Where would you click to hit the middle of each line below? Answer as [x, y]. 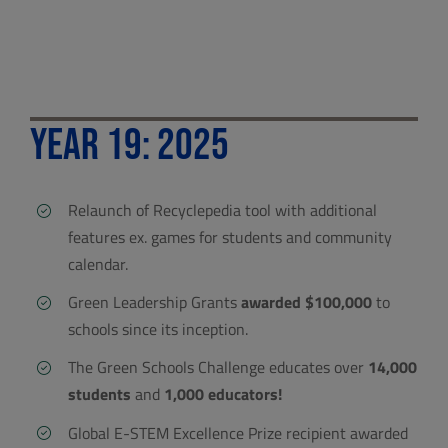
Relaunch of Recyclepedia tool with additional [223, 210]
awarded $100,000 [307, 302]
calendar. [98, 264]
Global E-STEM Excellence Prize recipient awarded [238, 432]
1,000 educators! [223, 394]
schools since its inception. [158, 329]
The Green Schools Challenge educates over [218, 367]
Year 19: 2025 [129, 146]
